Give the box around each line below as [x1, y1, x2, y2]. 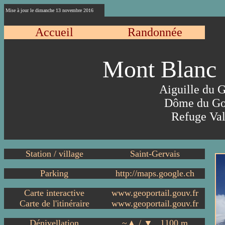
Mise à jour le [4, 8, 35, 13]
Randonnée [127, 26, 182, 39]
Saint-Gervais [130, 149, 180, 159]
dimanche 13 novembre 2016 [35, 8, 93, 13]
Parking [40, 168, 68, 178]
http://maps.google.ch [115, 168, 194, 178]
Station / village [25, 149, 83, 159]
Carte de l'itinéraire [19, 198, 89, 208]
